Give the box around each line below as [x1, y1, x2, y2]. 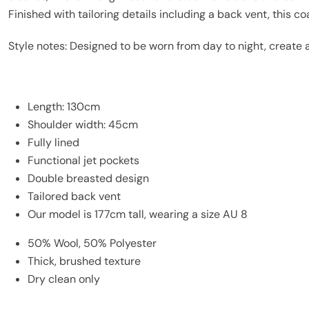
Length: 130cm [28, 99, 100, 114]
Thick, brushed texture [28, 254, 141, 269]
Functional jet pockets [28, 153, 139, 168]
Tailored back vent [28, 189, 121, 204]
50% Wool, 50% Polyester [28, 236, 157, 251]
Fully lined [28, 135, 79, 150]
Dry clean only [28, 272, 100, 287]
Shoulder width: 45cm [28, 117, 138, 132]
